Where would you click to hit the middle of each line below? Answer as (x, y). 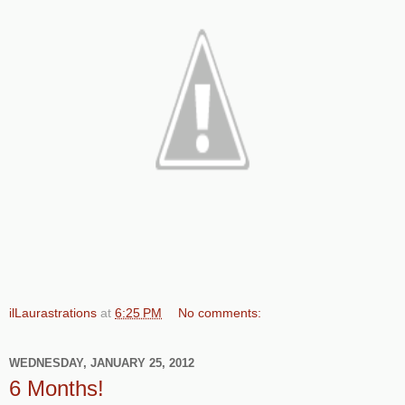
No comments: (220, 312)
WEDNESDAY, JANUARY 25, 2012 (102, 363)
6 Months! (57, 388)
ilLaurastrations (53, 312)
